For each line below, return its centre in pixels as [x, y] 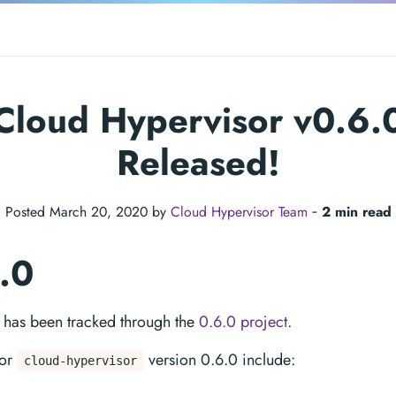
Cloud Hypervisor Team [239, 212]
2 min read [356, 212]
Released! [198, 163]
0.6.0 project [243, 322]
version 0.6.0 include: [220, 360]
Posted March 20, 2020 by [88, 212]
